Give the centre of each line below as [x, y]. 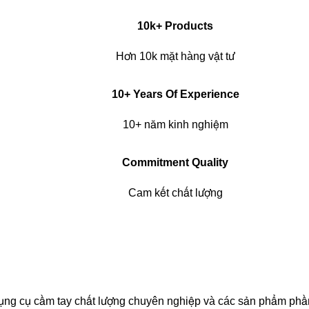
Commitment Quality [175, 162]
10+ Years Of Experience [175, 94]
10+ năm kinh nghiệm [175, 124]
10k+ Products [175, 26]
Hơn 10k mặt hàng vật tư [175, 56]
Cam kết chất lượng [175, 192]
